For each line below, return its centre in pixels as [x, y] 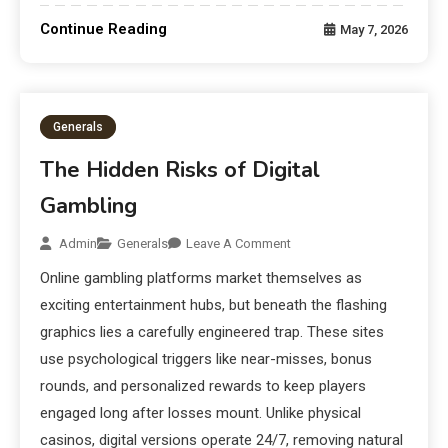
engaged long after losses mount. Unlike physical [201, 413]
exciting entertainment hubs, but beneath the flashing [214, 305]
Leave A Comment [239, 244]
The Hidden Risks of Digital [180, 170]
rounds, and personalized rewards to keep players [203, 386]
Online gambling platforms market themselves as [201, 278]
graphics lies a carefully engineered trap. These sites [212, 332]
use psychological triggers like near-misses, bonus [206, 359]
